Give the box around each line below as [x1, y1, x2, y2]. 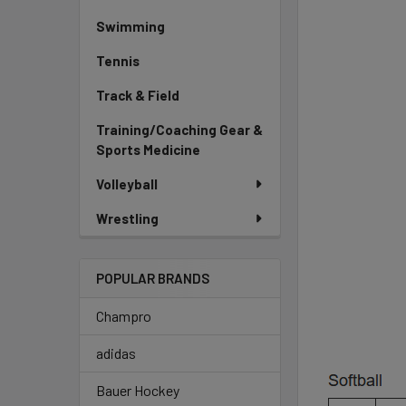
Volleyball [96, 176, 158, 192]
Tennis [96, 53, 140, 69]
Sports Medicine [96, 141, 200, 158]
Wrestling [96, 210, 159, 227]
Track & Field [96, 87, 179, 103]
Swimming [96, 18, 165, 34]
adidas [96, 344, 136, 362]
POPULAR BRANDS [96, 270, 209, 286]
